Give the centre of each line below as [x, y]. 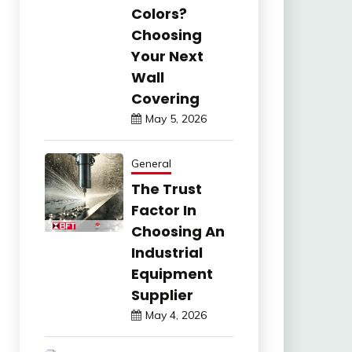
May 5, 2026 [176, 118]
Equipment [172, 273]
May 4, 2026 [176, 315]
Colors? [159, 13]
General [151, 163]
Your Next [167, 56]
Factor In [163, 210]
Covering [165, 98]
